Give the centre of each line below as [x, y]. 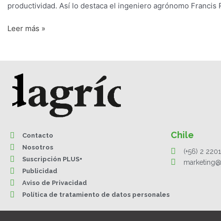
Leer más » [26, 29]
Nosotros [38, 147]
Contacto [38, 136]
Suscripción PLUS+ [52, 159]
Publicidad [40, 171]
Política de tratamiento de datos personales [96, 195]
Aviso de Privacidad [55, 183]
